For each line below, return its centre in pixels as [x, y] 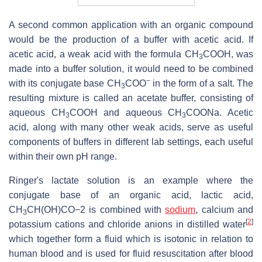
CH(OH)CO [51, 210]
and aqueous [133, 113]
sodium [180, 210]
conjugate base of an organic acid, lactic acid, [131, 195]
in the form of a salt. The [202, 84]
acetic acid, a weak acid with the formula [97, 54]
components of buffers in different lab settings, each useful [131, 142]
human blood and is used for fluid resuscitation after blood [131, 254]
